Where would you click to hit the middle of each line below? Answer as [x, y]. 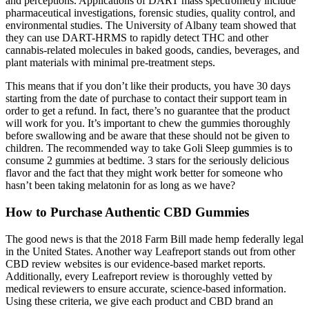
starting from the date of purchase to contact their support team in [146, 99]
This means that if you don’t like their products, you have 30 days [148, 86]
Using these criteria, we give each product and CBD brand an [139, 301]
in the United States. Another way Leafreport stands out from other [150, 251]
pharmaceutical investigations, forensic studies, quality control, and [150, 13]
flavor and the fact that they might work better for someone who [144, 173]
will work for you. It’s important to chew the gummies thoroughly [148, 123]
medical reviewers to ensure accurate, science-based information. [146, 288]
